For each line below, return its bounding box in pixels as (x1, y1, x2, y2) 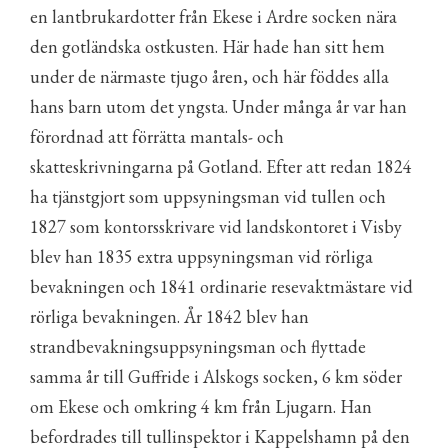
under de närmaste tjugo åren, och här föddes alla (30, 65, 389, 88)
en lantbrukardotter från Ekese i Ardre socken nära (30, 5, 397, 28)
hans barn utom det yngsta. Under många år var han (30, 95, 407, 118)
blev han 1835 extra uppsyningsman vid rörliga (30, 245, 373, 268)
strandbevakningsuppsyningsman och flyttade (30, 335, 366, 358)
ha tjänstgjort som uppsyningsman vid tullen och (30, 185, 386, 208)
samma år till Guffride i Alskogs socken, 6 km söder (30, 365, 402, 388)
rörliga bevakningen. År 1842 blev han (30, 305, 309, 328)
